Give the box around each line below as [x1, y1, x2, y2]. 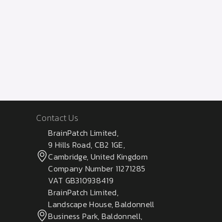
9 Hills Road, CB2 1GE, [48, 138, 125, 151]
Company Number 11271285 [48, 162, 146, 174]
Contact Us [36, 111, 78, 124]
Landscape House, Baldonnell [48, 198, 155, 210]
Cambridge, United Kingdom [48, 150, 148, 163]
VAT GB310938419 [48, 174, 113, 186]
